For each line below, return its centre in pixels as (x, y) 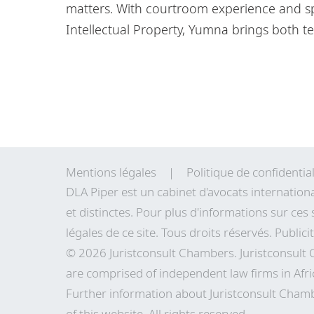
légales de (94, 232)
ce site (139, 232)
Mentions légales (111, 172)
